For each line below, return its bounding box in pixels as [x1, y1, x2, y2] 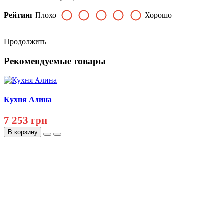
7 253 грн [4, 114, 47, 127]
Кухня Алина [4, 95, 52, 104]
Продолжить [4, 37, 46, 46]
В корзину [8, 128, 37, 136]
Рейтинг [4, 11, 33, 20]
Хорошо [145, 11, 172, 20]
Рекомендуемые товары [4, 55, 106, 66]
